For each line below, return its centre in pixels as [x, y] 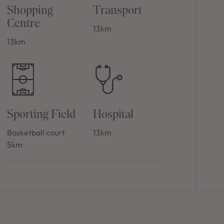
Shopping [30, 9]
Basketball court [36, 132]
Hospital [113, 113]
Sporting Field [41, 113]
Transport [118, 9]
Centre [23, 22]
